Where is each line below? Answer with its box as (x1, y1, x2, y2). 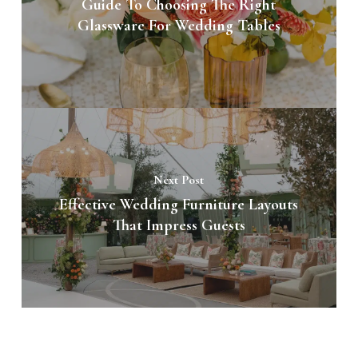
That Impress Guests (112, 216, 245, 235)
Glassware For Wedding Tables (77, 16, 280, 35)
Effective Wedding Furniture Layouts (59, 195, 299, 214)
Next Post (153, 172, 205, 188)
